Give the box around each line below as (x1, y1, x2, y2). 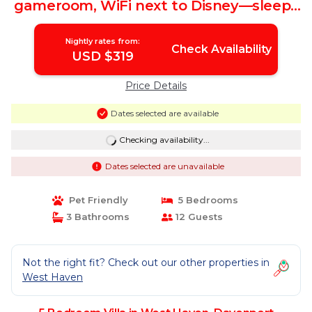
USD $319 (72, 49, 134, 64)
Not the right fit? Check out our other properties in (22, 256, 270, 269)
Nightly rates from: (65, 36, 141, 46)
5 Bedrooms (173, 194, 238, 205)
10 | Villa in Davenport (79, 12, 233, 29)
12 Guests (173, 211, 223, 222)
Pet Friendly (63, 194, 128, 205)
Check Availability (171, 42, 272, 56)
